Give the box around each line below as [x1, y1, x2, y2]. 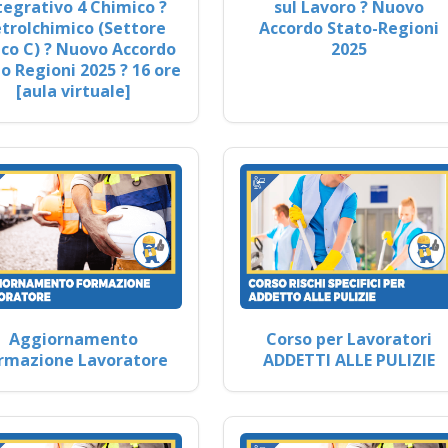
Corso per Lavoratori [265, 327, 432, 350]
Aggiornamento [9, 327, 139, 350]
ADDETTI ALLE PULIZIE [262, 348, 435, 371]
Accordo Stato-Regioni [258, 17, 439, 40]
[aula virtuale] [16, 80, 132, 103]
